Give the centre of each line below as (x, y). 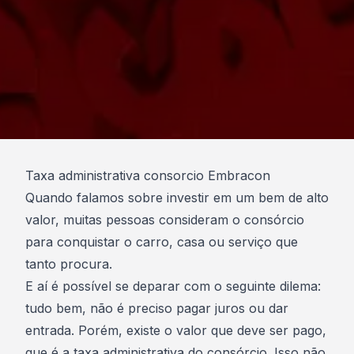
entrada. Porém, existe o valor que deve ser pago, (176, 330)
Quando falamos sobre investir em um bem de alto (177, 198)
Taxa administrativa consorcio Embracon (148, 175)
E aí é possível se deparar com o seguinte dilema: (173, 286)
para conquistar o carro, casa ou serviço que (162, 242)
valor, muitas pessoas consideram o (135, 220)
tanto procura (67, 264)
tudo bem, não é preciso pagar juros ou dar (157, 308)
